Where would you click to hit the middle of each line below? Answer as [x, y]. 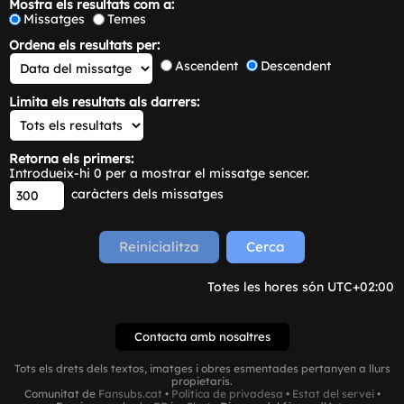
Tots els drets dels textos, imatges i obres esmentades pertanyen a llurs [202, 368]
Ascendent [207, 65]
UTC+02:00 [361, 286]
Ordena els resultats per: [84, 45]
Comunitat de [61, 393]
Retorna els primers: [71, 158]
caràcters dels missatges [146, 194]
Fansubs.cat [130, 393]
